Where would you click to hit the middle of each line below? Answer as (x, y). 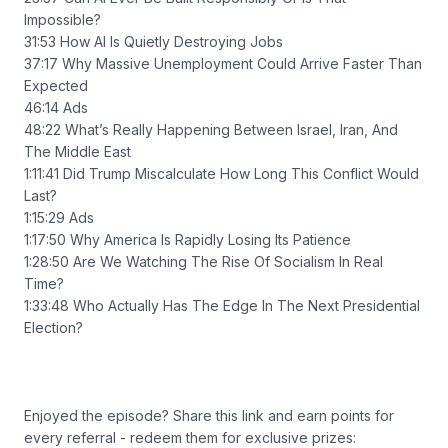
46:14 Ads (56, 107)
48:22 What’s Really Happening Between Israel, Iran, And (211, 129)
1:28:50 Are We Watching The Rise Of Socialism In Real (203, 261)
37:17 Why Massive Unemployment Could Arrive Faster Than (223, 63)
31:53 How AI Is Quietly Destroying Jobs (153, 41)
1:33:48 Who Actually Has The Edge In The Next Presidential (222, 305)
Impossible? (62, 19)
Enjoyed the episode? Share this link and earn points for (209, 415)
